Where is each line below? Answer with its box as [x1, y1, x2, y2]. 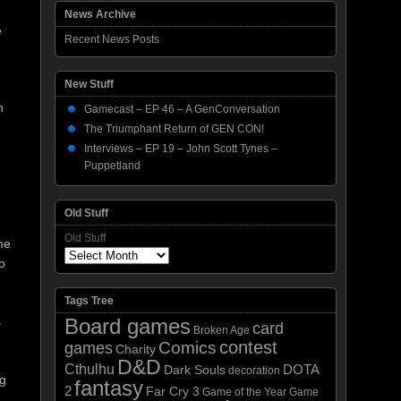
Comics [158, 338, 217, 357]
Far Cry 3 [146, 385, 200, 398]
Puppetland [84, 159, 141, 172]
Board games [64, 314, 191, 338]
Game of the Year [202, 386, 286, 398]
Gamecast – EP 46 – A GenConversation [84, 103, 280, 115]
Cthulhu [64, 361, 115, 377]
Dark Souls [164, 363, 226, 377]
